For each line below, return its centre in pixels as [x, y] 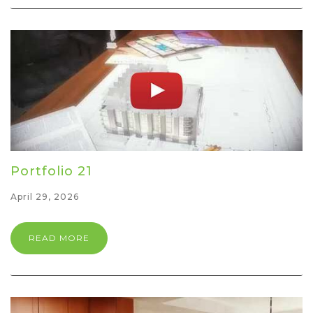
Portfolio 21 [51, 171]
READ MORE [59, 238]
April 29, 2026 [45, 196]
